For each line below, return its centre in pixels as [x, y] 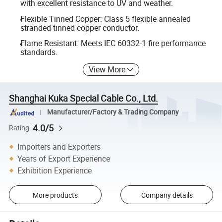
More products [55, 195]
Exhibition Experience [55, 170]
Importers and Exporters [59, 146]
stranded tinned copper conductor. [80, 28]
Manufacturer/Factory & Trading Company [113, 112]
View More [107, 69]
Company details [167, 195]
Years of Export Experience [64, 158]
